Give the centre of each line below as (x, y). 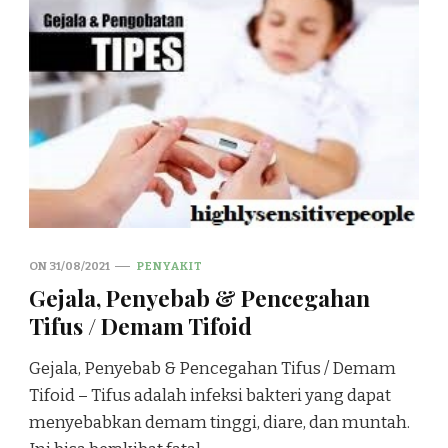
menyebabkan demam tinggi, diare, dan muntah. (219, 422)
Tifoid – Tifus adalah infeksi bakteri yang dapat (210, 395)
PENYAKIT (170, 265)
